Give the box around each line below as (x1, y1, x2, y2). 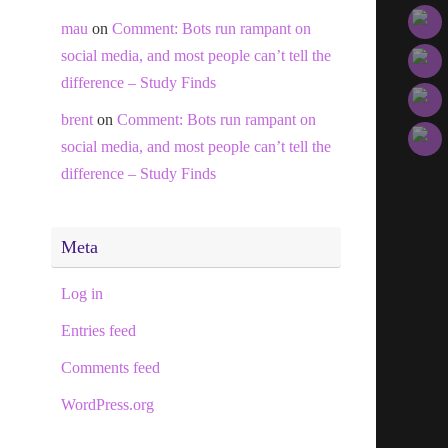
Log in (61, 284, 103, 302)
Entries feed (61, 321, 136, 339)
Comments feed (61, 358, 160, 376)
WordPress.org (61, 395, 154, 413)
